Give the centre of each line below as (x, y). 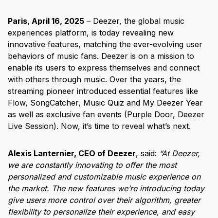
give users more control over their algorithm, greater (104, 200)
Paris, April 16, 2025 (46, 21)
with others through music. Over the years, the (94, 80)
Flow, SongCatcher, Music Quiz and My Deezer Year (105, 103)
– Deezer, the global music (134, 21)
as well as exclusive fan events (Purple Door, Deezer (106, 115)
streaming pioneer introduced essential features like (103, 91)
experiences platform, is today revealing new (91, 33)
